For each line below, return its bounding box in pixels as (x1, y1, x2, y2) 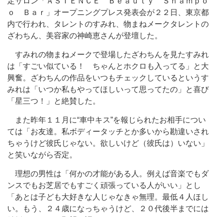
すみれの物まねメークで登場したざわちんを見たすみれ (7, 50, 209, 59)
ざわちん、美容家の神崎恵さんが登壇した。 (7, 31, 162, 40)
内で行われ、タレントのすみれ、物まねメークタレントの (7, 20, 209, 28)
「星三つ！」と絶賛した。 (7, 97, 100, 105)
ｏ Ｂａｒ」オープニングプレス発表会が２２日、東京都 (7, 8, 209, 16)
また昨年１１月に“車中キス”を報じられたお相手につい (7, 116, 206, 124)
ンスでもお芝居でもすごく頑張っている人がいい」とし (7, 181, 201, 189)
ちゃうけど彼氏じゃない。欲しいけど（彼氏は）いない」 (7, 139, 209, 147)
